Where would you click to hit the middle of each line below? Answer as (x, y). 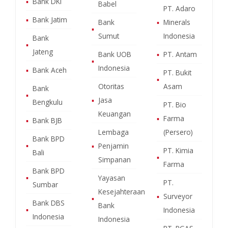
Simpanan (114, 159)
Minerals (177, 22)
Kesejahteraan (121, 191)
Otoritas (111, 86)
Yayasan (111, 178)
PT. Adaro (180, 8)
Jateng (43, 51)
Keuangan (114, 113)
